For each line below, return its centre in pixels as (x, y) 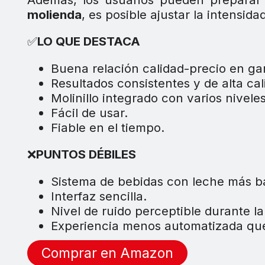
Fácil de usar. (89, 112)
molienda (54, 14)
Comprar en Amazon (107, 253)
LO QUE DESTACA (88, 41)
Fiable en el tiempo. (107, 127)
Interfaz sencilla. (98, 196)
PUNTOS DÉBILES (86, 154)
